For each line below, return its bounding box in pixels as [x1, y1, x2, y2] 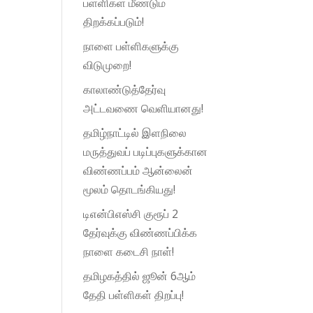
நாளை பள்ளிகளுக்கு [83, 38, 180, 54]
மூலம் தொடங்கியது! [83, 181, 176, 197]
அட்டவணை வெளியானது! [83, 100, 204, 116]
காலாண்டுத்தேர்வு [83, 81, 166, 97]
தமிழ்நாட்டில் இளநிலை [83, 124, 187, 140]
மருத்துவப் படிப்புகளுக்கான [83, 143, 208, 159]
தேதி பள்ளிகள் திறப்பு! [83, 286, 184, 303]
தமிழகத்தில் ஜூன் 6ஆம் [83, 268, 196, 284]
